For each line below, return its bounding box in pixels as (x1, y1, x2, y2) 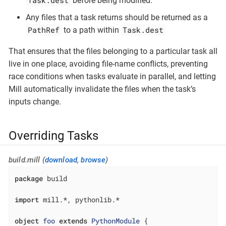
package (15, 173, 43, 183)
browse (81, 155, 106, 165)
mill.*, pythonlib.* (39, 194, 120, 204)
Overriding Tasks (9, 129, 98, 143)
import (15, 194, 39, 204)
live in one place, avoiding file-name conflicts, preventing (9, 59, 208, 69)
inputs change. (9, 96, 61, 106)
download (44, 155, 78, 165)
